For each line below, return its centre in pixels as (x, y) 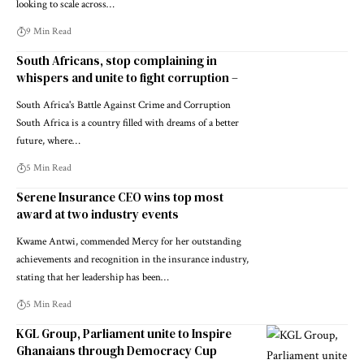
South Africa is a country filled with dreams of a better (128, 123)
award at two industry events (97, 214)
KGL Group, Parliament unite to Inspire (124, 334)
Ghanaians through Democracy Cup (117, 351)
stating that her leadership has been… (93, 278)
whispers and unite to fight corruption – (127, 78)
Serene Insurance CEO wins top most (120, 197)
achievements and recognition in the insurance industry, (132, 260)
